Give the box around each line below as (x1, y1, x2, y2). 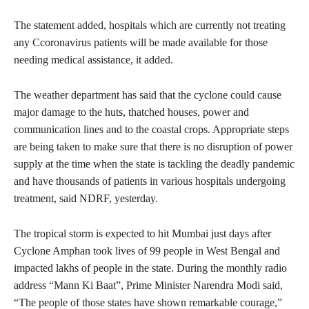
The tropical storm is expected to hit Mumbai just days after (14, 228, 271, 240)
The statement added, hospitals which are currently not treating (14, 19, 286, 32)
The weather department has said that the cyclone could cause (14, 89, 281, 101)
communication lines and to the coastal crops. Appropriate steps (14, 123, 289, 136)
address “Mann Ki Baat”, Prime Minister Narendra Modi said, (14, 279, 283, 292)
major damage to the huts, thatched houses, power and (14, 106, 249, 119)
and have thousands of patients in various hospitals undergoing (14, 175, 286, 188)
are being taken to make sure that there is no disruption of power (14, 141, 292, 153)
